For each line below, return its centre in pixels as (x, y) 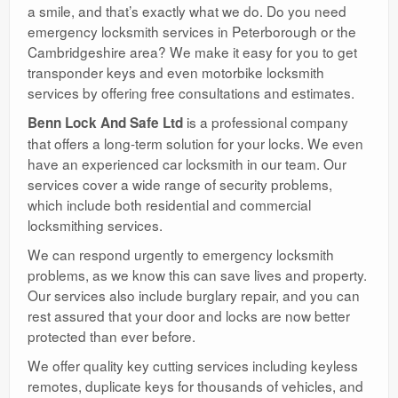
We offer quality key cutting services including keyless (193, 365)
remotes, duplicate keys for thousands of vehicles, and (195, 385)
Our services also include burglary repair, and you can (194, 295)
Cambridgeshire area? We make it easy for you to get (192, 51)
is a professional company (266, 121)
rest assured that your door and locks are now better (189, 315)
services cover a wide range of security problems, (180, 183)
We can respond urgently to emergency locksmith (181, 254)
